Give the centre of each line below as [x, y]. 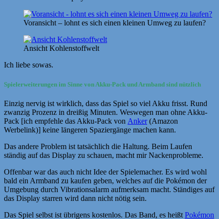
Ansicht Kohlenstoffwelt [61, 48]
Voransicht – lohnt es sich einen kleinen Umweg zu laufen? [115, 23]
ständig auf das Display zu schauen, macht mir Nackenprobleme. [104, 155]
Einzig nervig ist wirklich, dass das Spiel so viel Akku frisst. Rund [106, 103]
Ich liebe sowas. [29, 65]
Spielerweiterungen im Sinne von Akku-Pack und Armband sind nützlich [102, 84]
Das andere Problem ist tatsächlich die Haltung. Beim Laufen [98, 146]
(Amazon [163, 121]
